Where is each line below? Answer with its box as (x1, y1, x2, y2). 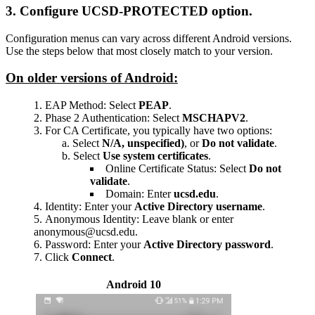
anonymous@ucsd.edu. (34, 225, 138, 238)
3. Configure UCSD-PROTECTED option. (6, 3, 252, 18)
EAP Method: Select (45, 98, 139, 111)
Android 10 (106, 278, 161, 290)
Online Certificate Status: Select (105, 162, 249, 174)
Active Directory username (134, 200, 262, 212)
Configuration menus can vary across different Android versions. (6, 32, 292, 44)
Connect (72, 250, 112, 263)
